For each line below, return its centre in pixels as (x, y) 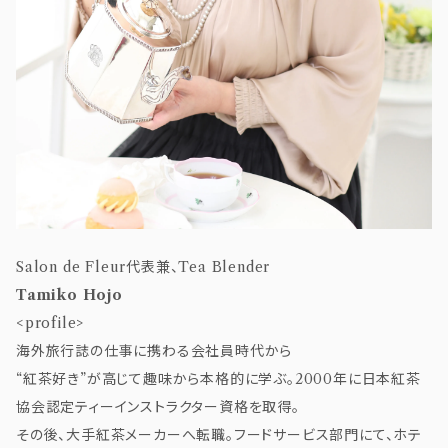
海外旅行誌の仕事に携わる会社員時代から (154, 351)
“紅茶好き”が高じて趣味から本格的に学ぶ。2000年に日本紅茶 (218, 379)
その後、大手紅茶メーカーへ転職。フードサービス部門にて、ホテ (219, 435)
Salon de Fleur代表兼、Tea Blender (143, 267)
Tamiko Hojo (69, 295)
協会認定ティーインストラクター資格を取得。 (158, 407)
